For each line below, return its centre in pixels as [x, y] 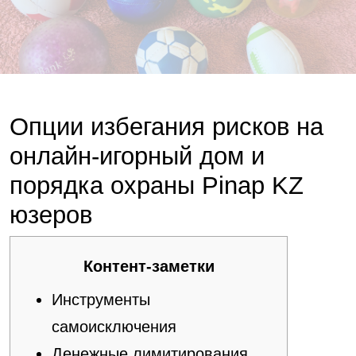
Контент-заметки [149, 266]
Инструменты [101, 300]
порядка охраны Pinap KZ [157, 186]
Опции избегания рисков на [166, 127]
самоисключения [114, 327]
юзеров [51, 215]
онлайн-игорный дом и [137, 156]
